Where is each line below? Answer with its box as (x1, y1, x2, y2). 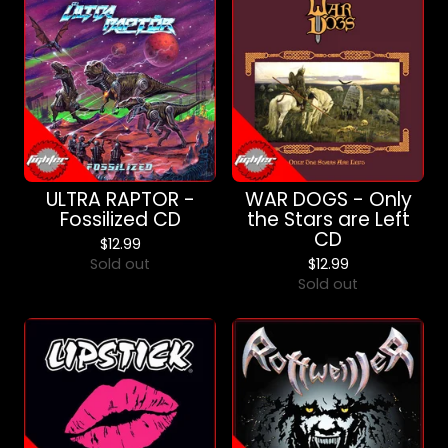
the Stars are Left (246, 206, 410, 233)
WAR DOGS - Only (244, 186, 412, 213)
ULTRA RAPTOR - (45, 186, 195, 213)
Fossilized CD (59, 206, 181, 233)
